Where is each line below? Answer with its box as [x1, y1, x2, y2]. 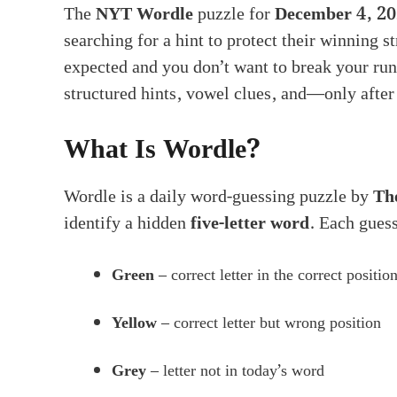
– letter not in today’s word [146, 357, 324, 384]
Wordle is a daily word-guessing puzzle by [64, 182, 373, 211]
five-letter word [191, 208, 309, 237]
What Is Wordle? [64, 128, 261, 171]
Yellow [112, 309, 157, 336]
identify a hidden [64, 208, 191, 237]
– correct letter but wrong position [157, 309, 381, 336]
